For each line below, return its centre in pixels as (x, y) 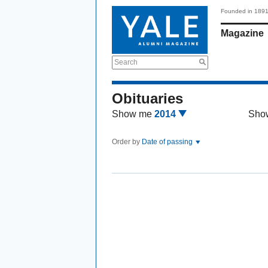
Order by (127, 142)
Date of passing (168, 142)
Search (126, 62)
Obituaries (147, 98)
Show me (132, 114)
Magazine (242, 33)
